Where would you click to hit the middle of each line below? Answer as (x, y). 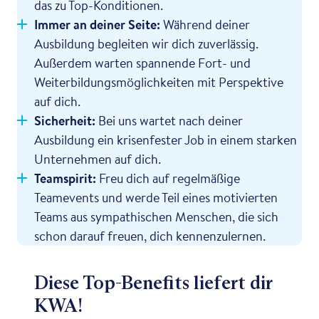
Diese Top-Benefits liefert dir (153, 282)
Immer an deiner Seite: (97, 24)
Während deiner (205, 24)
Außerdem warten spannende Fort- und (142, 62)
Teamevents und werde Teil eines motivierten (156, 197)
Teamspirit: (65, 178)
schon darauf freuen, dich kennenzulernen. (150, 235)
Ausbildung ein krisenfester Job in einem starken (166, 139)
